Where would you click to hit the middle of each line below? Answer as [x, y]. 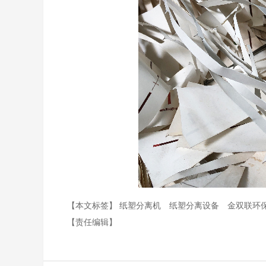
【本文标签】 [93, 205]
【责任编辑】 [92, 221]
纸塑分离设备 [195, 205]
